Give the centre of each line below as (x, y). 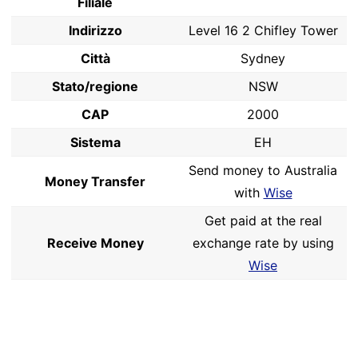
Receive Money (95, 243)
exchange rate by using (263, 243)
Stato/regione (95, 86)
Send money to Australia (263, 170)
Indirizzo (95, 30)
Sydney (263, 58)
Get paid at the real (263, 221)
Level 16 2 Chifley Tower (263, 30)
